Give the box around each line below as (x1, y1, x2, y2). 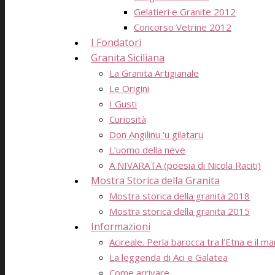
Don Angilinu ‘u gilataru (109, 128, 203, 141)
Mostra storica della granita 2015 (109, 205, 250, 217)
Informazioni (91, 220, 150, 233)
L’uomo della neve (109, 144, 185, 156)
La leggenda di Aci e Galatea (109, 251, 228, 263)
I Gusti (109, 98, 137, 110)
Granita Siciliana (91, 51, 165, 64)
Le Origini (109, 82, 149, 95)
